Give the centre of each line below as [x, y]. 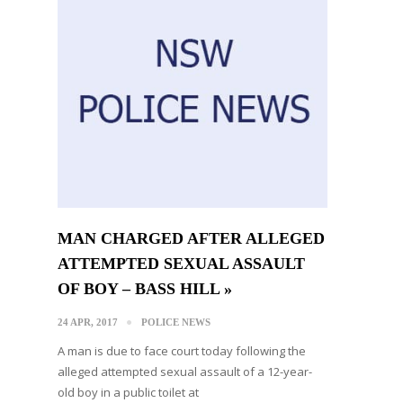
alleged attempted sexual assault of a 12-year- [185, 371]
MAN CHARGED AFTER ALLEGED [191, 238]
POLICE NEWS [176, 322]
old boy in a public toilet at [128, 392]
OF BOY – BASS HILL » [145, 288]
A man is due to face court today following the [182, 350]
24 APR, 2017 [88, 322]
